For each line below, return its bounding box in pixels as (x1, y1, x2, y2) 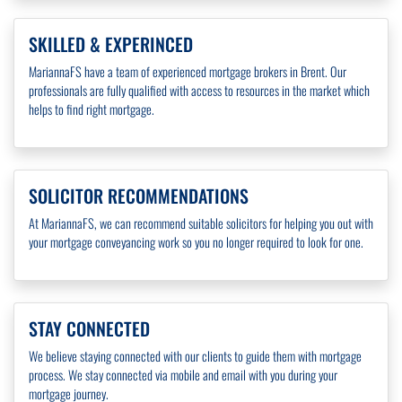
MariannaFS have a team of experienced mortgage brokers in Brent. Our (29, 62, 346, 82)
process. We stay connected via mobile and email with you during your (29, 365, 337, 385)
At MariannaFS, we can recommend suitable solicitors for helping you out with (29, 214, 373, 233)
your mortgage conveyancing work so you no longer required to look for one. (29, 232, 363, 252)
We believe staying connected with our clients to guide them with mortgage (29, 346, 362, 366)
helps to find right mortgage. (29, 100, 154, 119)
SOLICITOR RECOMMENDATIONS (29, 182, 249, 210)
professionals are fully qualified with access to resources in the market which (29, 81, 370, 100)
